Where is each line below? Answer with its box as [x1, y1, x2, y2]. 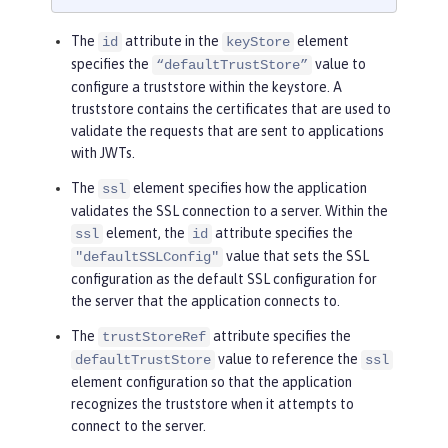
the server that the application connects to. [71, 292, 340, 309]
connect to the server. [71, 417, 206, 434]
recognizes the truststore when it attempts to [71, 395, 354, 412]
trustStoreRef [102, 328, 206, 345]
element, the [103, 224, 188, 241]
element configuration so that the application [71, 373, 352, 390]
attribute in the [122, 32, 222, 49]
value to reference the [215, 350, 361, 367]
